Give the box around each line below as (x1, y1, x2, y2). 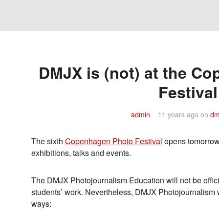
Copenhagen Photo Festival (65, 135, 162, 147)
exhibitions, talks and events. (31, 147, 131, 158)
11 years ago (157, 109, 198, 119)
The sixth (31, 135, 65, 147)
